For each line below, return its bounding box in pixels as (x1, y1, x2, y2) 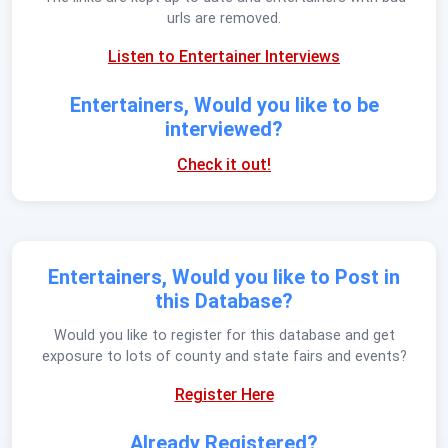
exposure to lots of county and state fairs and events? (41, 347, 407, 365)
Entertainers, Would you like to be (69, 92, 379, 117)
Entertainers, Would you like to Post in (48, 264, 400, 289)
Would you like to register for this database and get (53, 326, 395, 344)
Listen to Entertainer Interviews (108, 46, 340, 66)
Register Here (174, 384, 274, 404)
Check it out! (177, 154, 271, 174)
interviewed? (165, 116, 283, 141)
